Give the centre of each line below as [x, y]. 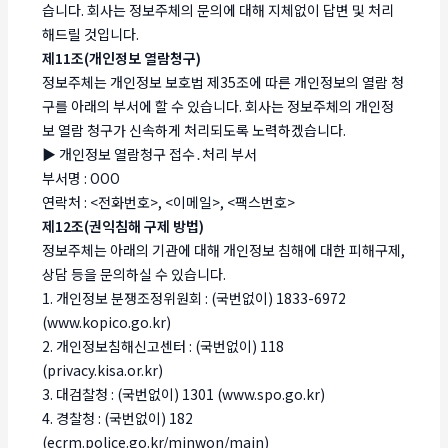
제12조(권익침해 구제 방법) [123, 225]
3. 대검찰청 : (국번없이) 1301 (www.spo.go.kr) [184, 393]
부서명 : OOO [81, 177]
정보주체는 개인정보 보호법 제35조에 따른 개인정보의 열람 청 [223, 81]
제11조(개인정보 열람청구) [122, 57]
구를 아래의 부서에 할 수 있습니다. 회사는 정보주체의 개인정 [218, 105]
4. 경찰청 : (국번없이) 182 [118, 417]
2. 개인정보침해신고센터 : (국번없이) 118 [163, 345]
